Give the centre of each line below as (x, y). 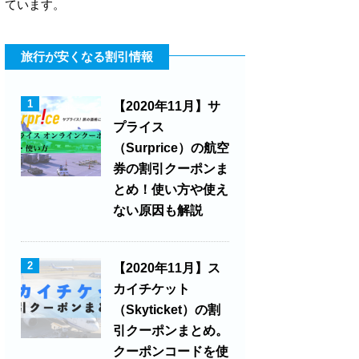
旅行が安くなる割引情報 (87, 57)
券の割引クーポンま (171, 169)
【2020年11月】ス (167, 268)
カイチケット (151, 289)
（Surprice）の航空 (171, 148)
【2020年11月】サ (167, 107)
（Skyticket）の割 (167, 310)
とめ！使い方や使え (171, 190)
